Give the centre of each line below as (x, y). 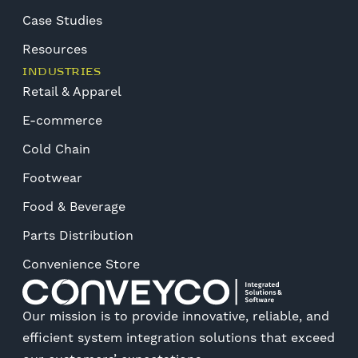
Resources (55, 49)
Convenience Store (81, 264)
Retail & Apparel (72, 91)
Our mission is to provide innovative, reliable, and (176, 316)
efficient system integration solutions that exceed (179, 337)
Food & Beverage (74, 206)
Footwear (52, 177)
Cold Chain (56, 149)
